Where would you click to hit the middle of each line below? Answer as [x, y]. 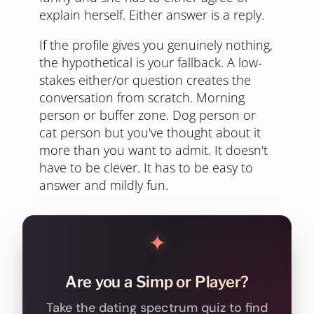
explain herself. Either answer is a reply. [152, 15]
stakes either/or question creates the [145, 80]
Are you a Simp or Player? [157, 282]
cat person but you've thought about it [150, 132]
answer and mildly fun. [104, 185]
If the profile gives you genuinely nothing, [156, 45]
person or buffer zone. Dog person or [148, 115]
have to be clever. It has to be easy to [146, 168]
